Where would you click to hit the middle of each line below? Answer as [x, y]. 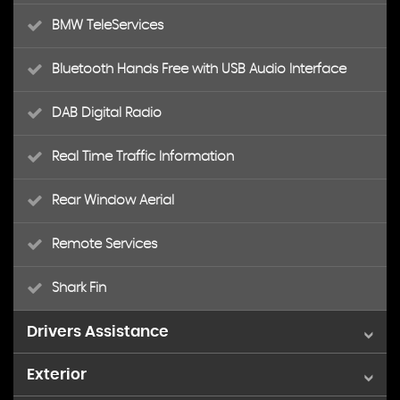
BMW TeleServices [108, 25]
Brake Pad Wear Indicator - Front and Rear [186, 375]
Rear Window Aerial [113, 200]
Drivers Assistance [98, 332]
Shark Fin [79, 288]
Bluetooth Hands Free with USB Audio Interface [199, 69]
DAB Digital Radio [107, 113]
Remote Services [104, 244]
